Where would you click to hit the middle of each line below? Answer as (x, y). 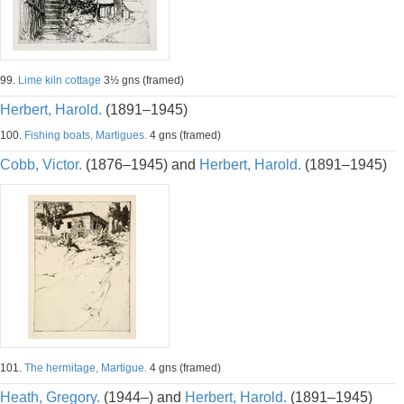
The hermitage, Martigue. (86, 368)
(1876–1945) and (141, 165)
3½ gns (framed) (142, 80)
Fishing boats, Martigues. (86, 135)
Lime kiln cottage (60, 80)
